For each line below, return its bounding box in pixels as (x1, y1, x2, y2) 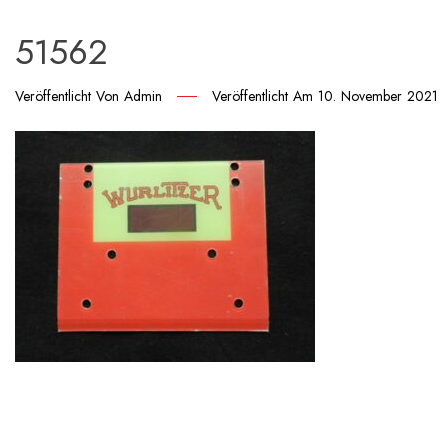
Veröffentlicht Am (212, 86, 318, 106)
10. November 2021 (318, 86, 438, 106)
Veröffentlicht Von (15, 86, 124, 106)
